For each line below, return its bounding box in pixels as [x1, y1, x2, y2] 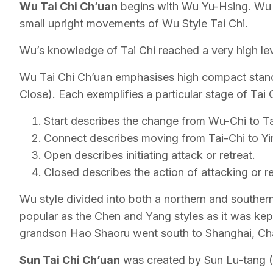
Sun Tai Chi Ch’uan [19, 253, 120, 266]
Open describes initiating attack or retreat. [44, 149, 255, 161]
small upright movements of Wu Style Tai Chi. [19, 17, 248, 30]
